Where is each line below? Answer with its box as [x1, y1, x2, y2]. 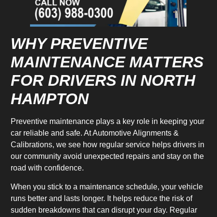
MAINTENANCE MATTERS [11, 53, 204, 71]
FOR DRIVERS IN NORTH [11, 72, 196, 90]
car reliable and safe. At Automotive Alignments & [11, 129, 179, 138]
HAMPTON [11, 90, 89, 108]
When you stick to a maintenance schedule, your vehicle [11, 182, 203, 191]
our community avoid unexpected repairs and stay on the [11, 152, 204, 161]
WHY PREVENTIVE [11, 35, 148, 53]
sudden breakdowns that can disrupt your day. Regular [11, 205, 198, 214]
